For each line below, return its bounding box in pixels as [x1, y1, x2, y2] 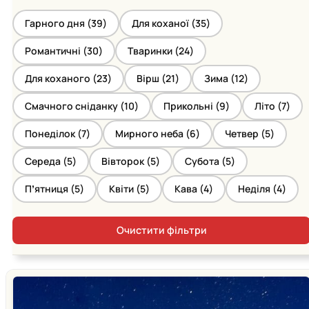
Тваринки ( [128, 43, 179, 57]
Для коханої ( [132, 16, 195, 30]
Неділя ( [238, 181, 277, 195]
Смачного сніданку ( [25, 99, 124, 112]
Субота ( [185, 154, 226, 168]
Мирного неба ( [115, 126, 190, 140]
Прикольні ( [163, 99, 219, 112]
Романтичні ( [25, 43, 87, 57]
